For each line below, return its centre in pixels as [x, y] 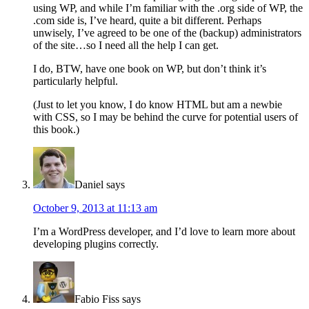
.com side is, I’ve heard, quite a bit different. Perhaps [147, 21]
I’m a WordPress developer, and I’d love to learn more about [164, 232]
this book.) [56, 130]
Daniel [89, 185]
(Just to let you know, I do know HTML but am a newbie [158, 105]
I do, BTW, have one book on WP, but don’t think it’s [150, 69]
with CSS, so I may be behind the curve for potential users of [166, 117]
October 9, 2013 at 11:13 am [95, 208]
